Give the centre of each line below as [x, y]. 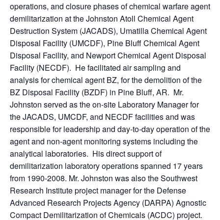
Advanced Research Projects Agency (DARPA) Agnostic [108, 203]
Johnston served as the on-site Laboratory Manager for [104, 105]
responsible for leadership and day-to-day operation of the [110, 129]
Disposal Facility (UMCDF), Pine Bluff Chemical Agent [105, 43]
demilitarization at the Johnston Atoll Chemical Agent [102, 19]
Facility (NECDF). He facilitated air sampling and [95, 68]
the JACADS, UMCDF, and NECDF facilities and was [102, 117]
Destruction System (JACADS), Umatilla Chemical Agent [108, 31]
